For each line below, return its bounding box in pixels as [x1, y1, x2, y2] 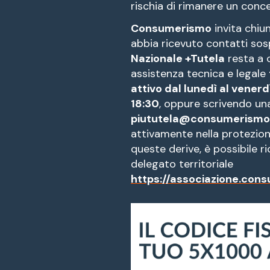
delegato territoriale [131, 156, 233, 171]
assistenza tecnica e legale [131, 66, 269, 81]
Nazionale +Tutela [131, 51, 225, 66]
